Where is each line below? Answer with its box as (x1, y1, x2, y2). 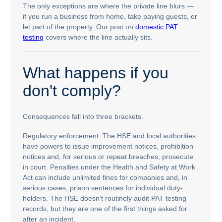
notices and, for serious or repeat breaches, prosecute (23, 152, 194, 161)
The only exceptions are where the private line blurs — (23, 1, 194, 10)
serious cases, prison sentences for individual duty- (23, 183, 183, 192)
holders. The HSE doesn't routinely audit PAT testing (23, 194, 187, 202)
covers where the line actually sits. (44, 33, 153, 41)
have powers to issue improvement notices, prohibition (23, 142, 194, 150)
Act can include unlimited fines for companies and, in (23, 173, 188, 181)
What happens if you (23, 64, 169, 82)
